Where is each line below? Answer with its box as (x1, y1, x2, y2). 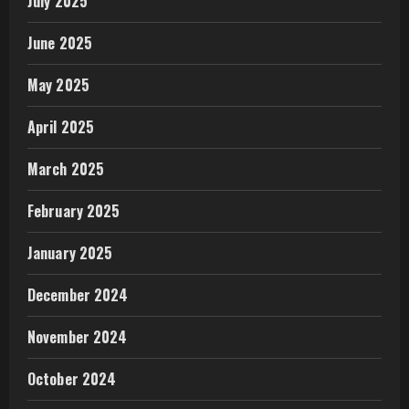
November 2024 (27, 326, 128, 349)
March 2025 (27, 158, 104, 181)
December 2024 (27, 284, 129, 307)
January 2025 (27, 242, 113, 265)
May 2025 (27, 74, 89, 97)
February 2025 (27, 200, 121, 223)
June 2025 (27, 32, 92, 55)
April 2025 (27, 116, 94, 139)
